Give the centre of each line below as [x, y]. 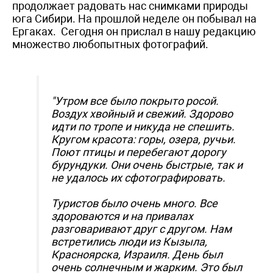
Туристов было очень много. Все [134, 203]
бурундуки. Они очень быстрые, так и [147, 165]
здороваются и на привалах [122, 216]
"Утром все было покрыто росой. [135, 101]
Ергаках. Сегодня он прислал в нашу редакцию [134, 31]
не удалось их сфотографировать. [138, 177]
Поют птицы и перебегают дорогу [139, 152]
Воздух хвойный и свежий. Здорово [142, 113]
